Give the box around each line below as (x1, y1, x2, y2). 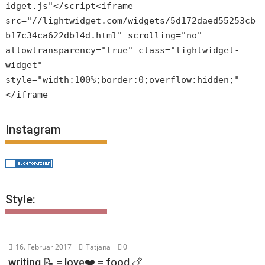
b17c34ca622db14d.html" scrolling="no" (5, 30, 203, 41)
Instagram (5, 122, 62, 137)
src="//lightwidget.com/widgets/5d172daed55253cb (5, 15, 256, 27)
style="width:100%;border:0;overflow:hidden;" (5, 75, 240, 86)
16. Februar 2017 (14, 241, 72, 252)
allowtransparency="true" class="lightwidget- (5, 45, 240, 56)
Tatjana (84, 241, 111, 252)
